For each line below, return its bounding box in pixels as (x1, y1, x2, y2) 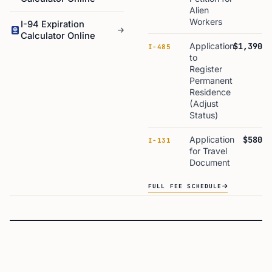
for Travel (189, 146, 227, 156)
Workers (189, 16, 222, 27)
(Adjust (189, 98, 219, 109)
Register (189, 64, 222, 74)
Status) (189, 110, 219, 120)
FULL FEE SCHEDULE (148, 182, 222, 190)
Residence (189, 87, 231, 97)
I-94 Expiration (21, 19, 84, 30)
